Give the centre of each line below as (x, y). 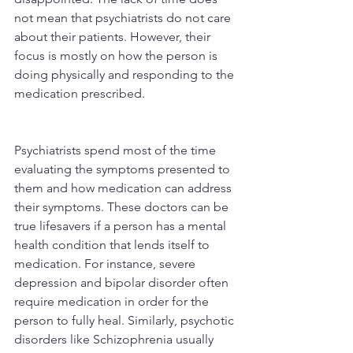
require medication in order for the (113, 302)
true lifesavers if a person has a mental (122, 226)
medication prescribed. (80, 94)
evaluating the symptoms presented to (124, 169)
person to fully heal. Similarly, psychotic (126, 321)
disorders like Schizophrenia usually (115, 340)
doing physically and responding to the (126, 75)
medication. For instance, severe (106, 264)
